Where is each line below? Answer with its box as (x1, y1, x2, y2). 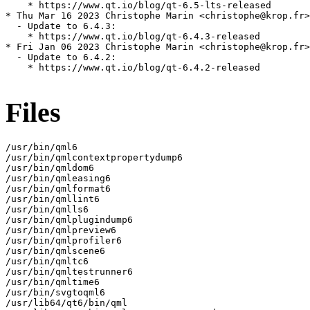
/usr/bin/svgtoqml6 (6, 286, 105, 298)
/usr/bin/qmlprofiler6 (6, 235, 122, 246)
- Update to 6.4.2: (6, 52, 116, 63)
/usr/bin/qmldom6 (6, 162, 94, 173)
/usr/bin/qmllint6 (6, 193, 100, 204)
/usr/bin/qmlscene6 (6, 245, 105, 256)
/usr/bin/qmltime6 (6, 276, 100, 287)
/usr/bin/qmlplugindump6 (6, 214, 133, 225)
